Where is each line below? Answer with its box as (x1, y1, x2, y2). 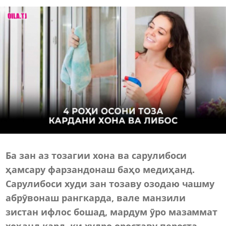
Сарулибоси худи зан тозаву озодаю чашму (6, 177, 215, 190)
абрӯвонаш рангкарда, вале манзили (6, 191, 186, 204)
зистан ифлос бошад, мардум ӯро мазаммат (6, 205, 218, 218)
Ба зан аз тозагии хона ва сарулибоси (6, 149, 187, 161)
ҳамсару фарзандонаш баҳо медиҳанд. (6, 163, 195, 176)
